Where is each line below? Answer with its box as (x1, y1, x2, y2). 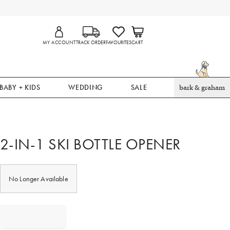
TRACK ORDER (75, 39, 106, 46)
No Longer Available (9, 174, 68, 183)
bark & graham (179, 83, 225, 92)
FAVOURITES (105, 39, 131, 46)
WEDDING (68, 83, 103, 92)
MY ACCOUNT (43, 39, 76, 46)
